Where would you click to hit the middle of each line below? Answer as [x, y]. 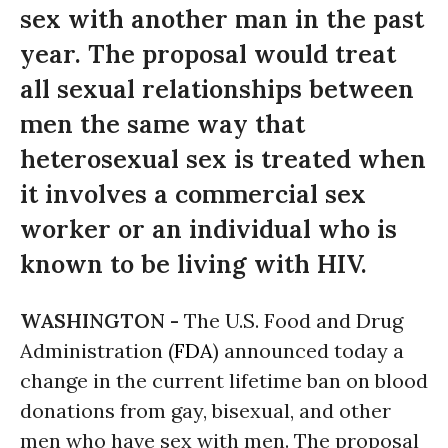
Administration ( [97, 350]
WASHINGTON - [102, 320]
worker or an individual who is [208, 229]
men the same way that [162, 124]
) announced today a [308, 350]
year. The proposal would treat [208, 54]
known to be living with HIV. [193, 264]
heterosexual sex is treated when [223, 159]
